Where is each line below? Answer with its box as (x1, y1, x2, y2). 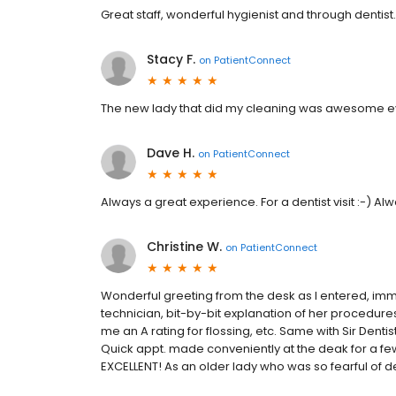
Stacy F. (147, 50, 195, 69)
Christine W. (147, 238, 222, 256)
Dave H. (147, 144, 194, 163)
